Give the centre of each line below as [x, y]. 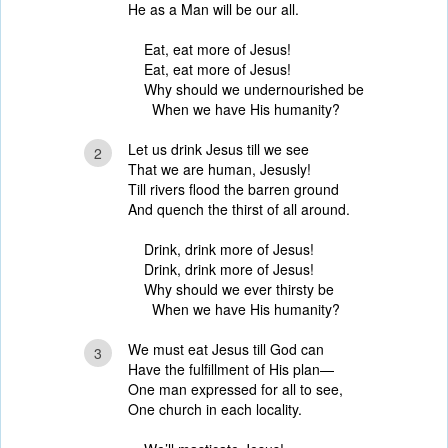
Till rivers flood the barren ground [233, 189]
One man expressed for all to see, [235, 389]
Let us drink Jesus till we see [218, 149]
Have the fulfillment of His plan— [231, 369]
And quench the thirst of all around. [239, 209]
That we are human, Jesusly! [219, 169]
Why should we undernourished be [254, 89]
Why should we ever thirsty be [239, 289]
